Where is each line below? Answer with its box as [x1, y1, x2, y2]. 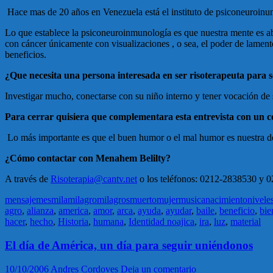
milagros [97, 194, 130, 205]
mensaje [5, 194, 36, 205]
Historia [58, 216, 88, 227]
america [58, 205, 88, 216]
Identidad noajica [129, 216, 194, 227]
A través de [5, 174, 51, 185]
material [230, 216, 261, 227]
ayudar [166, 205, 191, 216]
